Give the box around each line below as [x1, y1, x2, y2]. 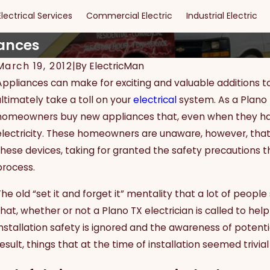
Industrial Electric [186, 10, 257, 22]
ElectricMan [89, 60, 145, 73]
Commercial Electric [86, 10, 172, 22]
